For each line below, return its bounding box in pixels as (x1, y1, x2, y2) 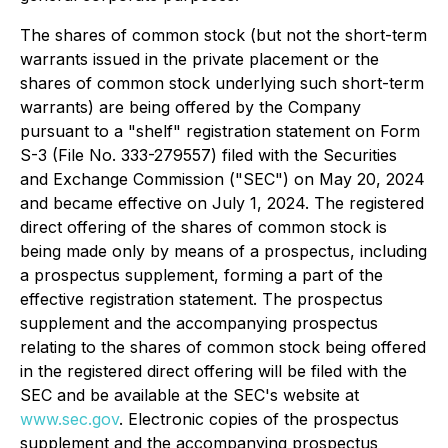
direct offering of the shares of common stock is (20, 217, 387, 237)
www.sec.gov (20, 409, 119, 429)
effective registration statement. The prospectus (20, 289, 383, 309)
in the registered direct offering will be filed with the (20, 361, 407, 381)
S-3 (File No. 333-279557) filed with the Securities (20, 145, 397, 165)
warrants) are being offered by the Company (20, 97, 361, 117)
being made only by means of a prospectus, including (20, 241, 427, 261)
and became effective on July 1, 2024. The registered (20, 193, 424, 213)
